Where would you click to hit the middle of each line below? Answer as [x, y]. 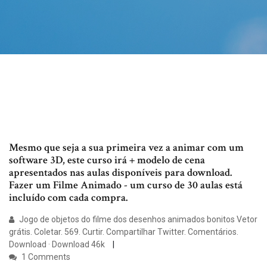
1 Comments [45, 257]
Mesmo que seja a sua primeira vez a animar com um [126, 148]
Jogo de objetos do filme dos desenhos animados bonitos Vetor [137, 220]
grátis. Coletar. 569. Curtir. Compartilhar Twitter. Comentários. [124, 232]
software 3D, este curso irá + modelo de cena [107, 160]
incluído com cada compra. [68, 198]
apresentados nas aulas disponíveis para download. [120, 173]
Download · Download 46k [58, 245]
